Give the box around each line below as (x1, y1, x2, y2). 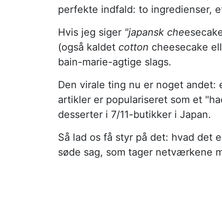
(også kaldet (58, 41, 118, 53)
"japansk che (124, 26, 184, 38)
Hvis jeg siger (58, 26, 124, 38)
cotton (118, 41, 149, 53)
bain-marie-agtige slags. (58, 55, 171, 68)
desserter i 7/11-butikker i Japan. (58, 108, 211, 120)
